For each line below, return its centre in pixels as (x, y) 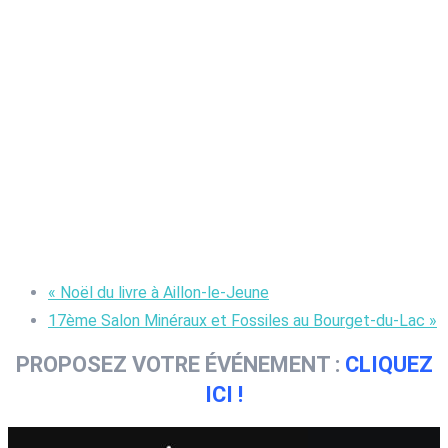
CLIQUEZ (388, 365)
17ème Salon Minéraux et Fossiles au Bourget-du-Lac (238, 321)
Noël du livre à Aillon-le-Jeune (162, 293)
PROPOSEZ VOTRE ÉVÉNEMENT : (180, 365)
